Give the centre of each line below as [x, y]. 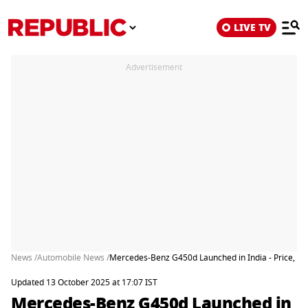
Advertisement [154, 67]
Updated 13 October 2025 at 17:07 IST [84, 283]
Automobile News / [73, 258]
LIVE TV [252, 27]
